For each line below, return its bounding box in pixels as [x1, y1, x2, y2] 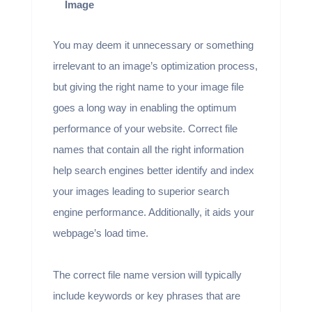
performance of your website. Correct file [52, 122, 237, 134]
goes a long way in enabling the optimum [52, 101, 237, 114]
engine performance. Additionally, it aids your [52, 205, 254, 218]
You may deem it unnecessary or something [52, 38, 253, 51]
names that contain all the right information [52, 143, 244, 155]
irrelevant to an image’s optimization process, [52, 59, 258, 72]
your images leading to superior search [52, 185, 229, 197]
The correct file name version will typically [52, 268, 242, 281]
